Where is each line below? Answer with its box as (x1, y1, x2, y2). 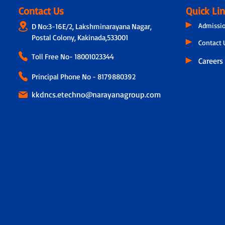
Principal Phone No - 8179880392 (31, 72, 136, 82)
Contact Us (18, 5, 64, 18)
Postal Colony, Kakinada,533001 (31, 33, 128, 43)
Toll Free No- (31, 52, 74, 62)
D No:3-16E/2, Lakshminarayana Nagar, (31, 22, 152, 32)
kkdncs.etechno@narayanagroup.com (31, 89, 161, 100)
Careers (198, 56, 223, 66)
